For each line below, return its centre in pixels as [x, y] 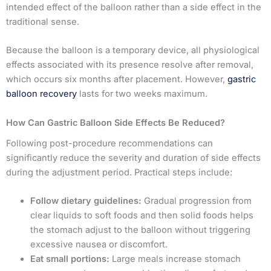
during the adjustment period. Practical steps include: [119, 172]
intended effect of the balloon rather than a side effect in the [134, 8]
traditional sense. [43, 22]
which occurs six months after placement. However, [117, 80]
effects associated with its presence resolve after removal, [130, 65]
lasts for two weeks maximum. [142, 94]
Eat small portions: [70, 259]
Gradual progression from [197, 201]
